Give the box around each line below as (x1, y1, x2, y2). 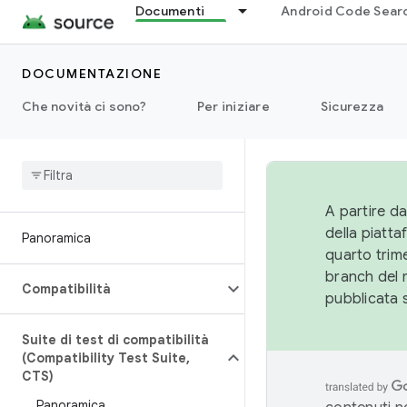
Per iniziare (196, 98, 270, 114)
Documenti (134, 3, 205, 19)
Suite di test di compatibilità (22, 332, 209, 348)
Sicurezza (320, 98, 383, 114)
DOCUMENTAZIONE (22, 65, 162, 82)
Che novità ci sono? (22, 98, 146, 114)
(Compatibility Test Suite (22, 350, 186, 366)
